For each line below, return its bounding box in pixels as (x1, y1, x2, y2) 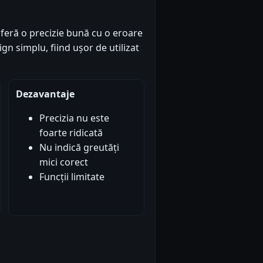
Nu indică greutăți (39, 141, 119, 154)
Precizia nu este (39, 112, 109, 125)
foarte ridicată (39, 126, 103, 140)
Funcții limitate (39, 170, 104, 184)
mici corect (39, 156, 88, 169)
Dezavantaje (15, 87, 75, 101)
